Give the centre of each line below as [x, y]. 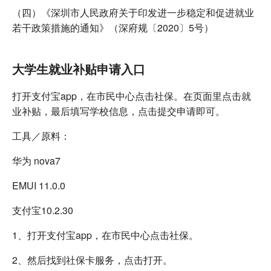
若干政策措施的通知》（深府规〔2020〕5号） [113, 27]
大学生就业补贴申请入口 [79, 68]
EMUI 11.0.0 [39, 185]
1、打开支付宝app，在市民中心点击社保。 [105, 235]
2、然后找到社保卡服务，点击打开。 [92, 260]
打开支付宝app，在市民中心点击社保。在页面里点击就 [132, 96]
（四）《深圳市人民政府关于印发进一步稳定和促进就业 [133, 12]
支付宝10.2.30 [43, 210]
